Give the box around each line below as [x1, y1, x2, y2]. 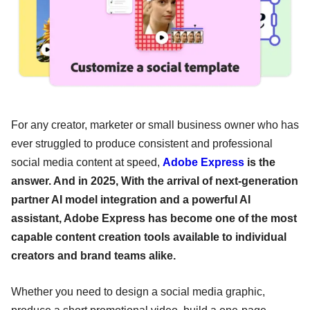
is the [244, 156, 275, 169]
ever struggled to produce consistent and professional [11, 138, 273, 150]
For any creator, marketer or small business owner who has [11, 119, 299, 131]
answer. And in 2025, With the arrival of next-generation [11, 175, 298, 188]
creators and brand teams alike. [11, 250, 176, 262]
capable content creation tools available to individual [11, 231, 286, 244]
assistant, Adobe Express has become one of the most [11, 212, 297, 225]
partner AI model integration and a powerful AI [11, 194, 250, 206]
